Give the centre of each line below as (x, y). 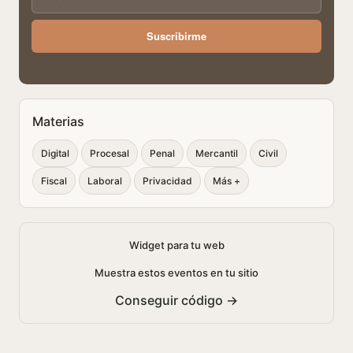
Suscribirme (176, 36)
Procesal (110, 153)
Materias (58, 121)
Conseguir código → (176, 300)
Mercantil (217, 153)
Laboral (105, 181)
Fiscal (54, 181)
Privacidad (167, 181)
